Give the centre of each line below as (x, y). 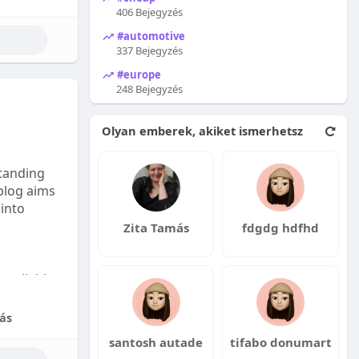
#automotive (149, 36)
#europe (137, 74)
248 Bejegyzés (149, 89)
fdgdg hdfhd (281, 228)
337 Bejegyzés (149, 50)
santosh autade (156, 342)
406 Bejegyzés (149, 12)
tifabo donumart (280, 342)
